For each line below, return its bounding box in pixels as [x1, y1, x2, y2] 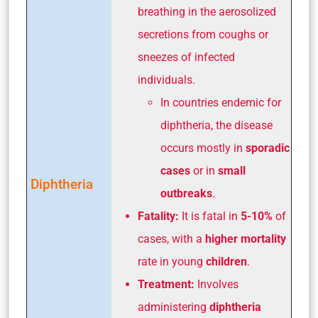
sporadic [246, 141, 290, 155]
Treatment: [138, 278, 194, 292]
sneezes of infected [138, 50, 235, 65]
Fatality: [138, 209, 182, 224]
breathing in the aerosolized [138, 5, 276, 19]
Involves [194, 278, 238, 292]
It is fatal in [182, 209, 241, 224]
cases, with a [138, 232, 205, 246]
